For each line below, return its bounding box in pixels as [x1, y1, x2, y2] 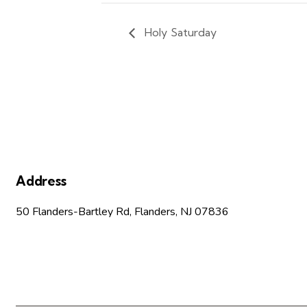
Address [16, 172, 66, 189]
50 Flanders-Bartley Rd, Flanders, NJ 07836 [16, 204, 229, 219]
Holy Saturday [142, 25, 217, 39]
